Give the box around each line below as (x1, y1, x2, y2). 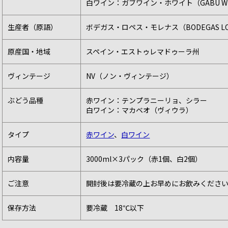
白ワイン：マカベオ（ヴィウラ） (86, 104, 193, 115)
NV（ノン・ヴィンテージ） (86, 70, 174, 81)
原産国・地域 (8, 46, 51, 56)
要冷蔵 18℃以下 (86, 202, 145, 213)
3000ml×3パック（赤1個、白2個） (86, 153, 203, 164)
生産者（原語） (8, 21, 58, 32)
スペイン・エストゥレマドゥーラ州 (86, 46, 200, 56)
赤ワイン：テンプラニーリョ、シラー (86, 95, 208, 105)
